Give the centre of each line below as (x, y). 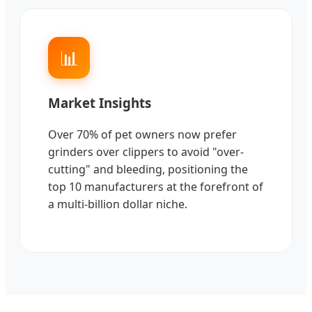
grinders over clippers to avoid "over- (146, 152)
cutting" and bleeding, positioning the (148, 170)
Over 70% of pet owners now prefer (142, 135)
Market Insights (100, 103)
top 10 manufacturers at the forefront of (156, 187)
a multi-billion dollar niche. (118, 204)
